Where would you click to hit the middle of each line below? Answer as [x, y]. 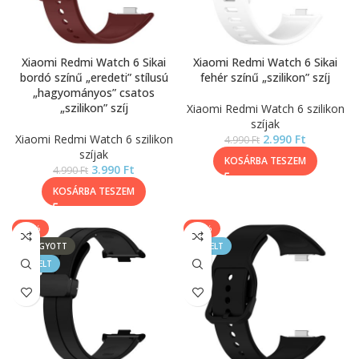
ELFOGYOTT [44, 246]
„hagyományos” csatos [94, 93]
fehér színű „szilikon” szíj [265, 77]
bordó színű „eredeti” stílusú [94, 77]
